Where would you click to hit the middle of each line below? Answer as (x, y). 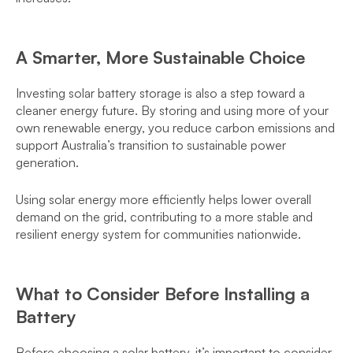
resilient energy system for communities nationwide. (158, 234)
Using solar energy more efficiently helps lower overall (163, 199)
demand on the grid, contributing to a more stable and (164, 217)
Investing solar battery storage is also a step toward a (160, 93)
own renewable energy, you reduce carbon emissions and (175, 128)
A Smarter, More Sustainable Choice (160, 57)
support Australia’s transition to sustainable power (151, 145)
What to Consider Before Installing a (163, 294)
